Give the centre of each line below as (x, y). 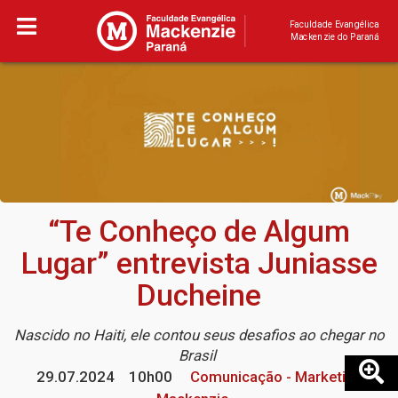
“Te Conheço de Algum (199, 232)
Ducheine (199, 296)
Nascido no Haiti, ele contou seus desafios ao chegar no (199, 335)
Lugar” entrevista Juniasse (199, 264)
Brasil (199, 356)
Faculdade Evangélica (334, 24)
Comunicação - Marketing (274, 377)
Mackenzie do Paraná (334, 37)
